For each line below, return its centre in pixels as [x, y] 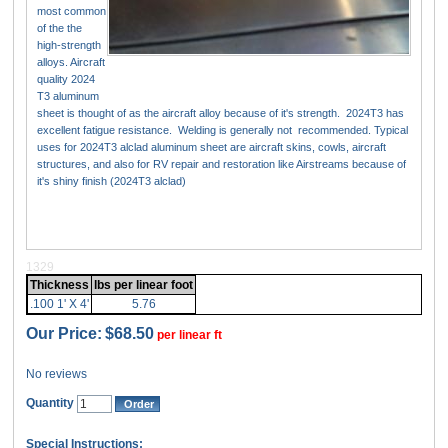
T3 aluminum [68, 96]
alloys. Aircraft [71, 62]
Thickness [60, 285]
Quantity [50, 403]
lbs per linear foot [144, 285]
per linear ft [190, 335]
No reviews [57, 374]
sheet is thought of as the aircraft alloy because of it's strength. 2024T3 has [221, 113]
